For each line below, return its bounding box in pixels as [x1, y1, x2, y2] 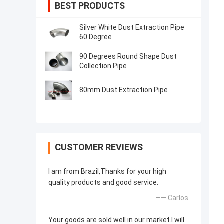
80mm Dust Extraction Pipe [79, 86, 168, 94]
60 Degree [79, 33, 112, 41]
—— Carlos [155, 194, 188, 202]
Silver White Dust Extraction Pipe [79, 23, 184, 32]
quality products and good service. [48, 178, 158, 187]
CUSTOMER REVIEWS [55, 142, 143, 153]
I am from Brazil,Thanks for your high [48, 167, 166, 176]
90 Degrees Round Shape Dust [79, 52, 177, 61]
